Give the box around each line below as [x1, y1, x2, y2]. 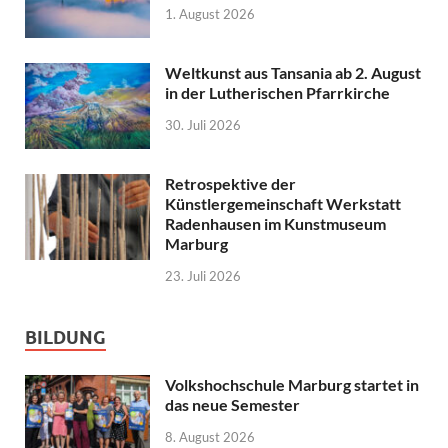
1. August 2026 [165, 5, 255, 22]
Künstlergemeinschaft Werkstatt [165, 194, 401, 214]
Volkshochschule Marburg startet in [165, 374, 419, 394]
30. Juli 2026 [165, 116, 241, 133]
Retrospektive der [165, 174, 296, 194]
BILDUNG [25, 326, 106, 348]
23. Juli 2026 [165, 267, 241, 284]
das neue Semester [165, 394, 300, 414]
